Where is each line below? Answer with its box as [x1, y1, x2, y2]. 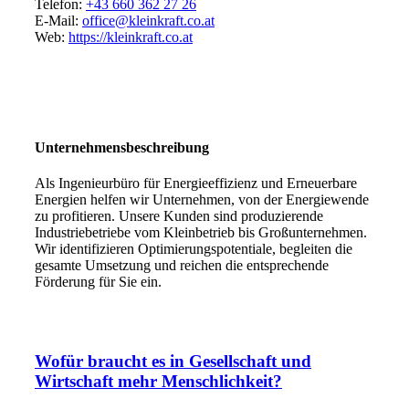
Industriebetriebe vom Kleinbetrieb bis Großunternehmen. [35, 225, 367, 241]
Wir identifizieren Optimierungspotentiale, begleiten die [35, 241, 352, 257]
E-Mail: [35, 12, 82, 28]
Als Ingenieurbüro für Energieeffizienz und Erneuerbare [35, 175, 357, 192]
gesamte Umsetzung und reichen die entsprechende [35, 257, 329, 274]
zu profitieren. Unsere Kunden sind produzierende [35, 208, 323, 225]
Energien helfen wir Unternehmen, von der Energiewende [35, 192, 369, 208]
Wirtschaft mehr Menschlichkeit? [35, 371, 282, 391]
